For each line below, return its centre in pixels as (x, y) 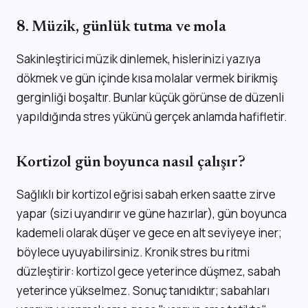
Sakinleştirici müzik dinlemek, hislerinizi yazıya (139, 59)
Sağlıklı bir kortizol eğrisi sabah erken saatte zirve (146, 195)
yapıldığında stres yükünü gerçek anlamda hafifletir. (152, 117)
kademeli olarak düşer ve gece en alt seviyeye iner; (149, 233)
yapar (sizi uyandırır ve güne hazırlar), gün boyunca (152, 214)
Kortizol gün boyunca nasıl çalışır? (131, 163)
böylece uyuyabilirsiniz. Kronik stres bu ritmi (133, 252)
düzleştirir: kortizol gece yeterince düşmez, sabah (148, 272)
